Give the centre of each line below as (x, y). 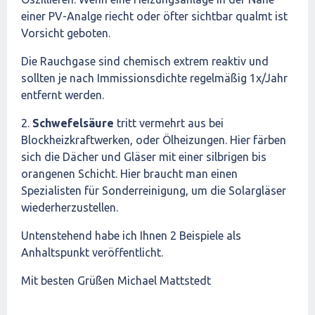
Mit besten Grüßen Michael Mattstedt (116, 281)
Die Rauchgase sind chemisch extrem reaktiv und (145, 61)
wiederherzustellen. (70, 207)
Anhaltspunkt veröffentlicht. (92, 252)
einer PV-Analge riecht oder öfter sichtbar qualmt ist (154, 16)
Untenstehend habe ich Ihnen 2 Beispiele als (131, 236)
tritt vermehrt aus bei (169, 123)
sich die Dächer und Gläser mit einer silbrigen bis (144, 157)
